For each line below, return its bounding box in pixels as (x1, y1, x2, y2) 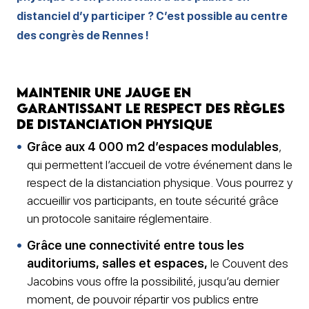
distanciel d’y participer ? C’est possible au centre (17, 10, 288, 23)
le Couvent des (208, 255, 288, 270)
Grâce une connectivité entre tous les (27, 237, 244, 252)
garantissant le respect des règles (17, 100, 285, 116)
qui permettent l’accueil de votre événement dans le (27, 157, 292, 172)
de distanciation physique (17, 116, 212, 132)
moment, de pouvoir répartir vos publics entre (27, 291, 259, 306)
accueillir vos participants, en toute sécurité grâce (27, 192, 279, 208)
